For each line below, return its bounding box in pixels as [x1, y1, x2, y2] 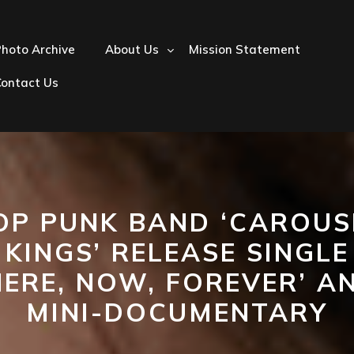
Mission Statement [189, 41, 300, 57]
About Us [105, 41, 159, 57]
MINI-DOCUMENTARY [26, 296, 328, 328]
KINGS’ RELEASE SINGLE [5, 236, 349, 268]
